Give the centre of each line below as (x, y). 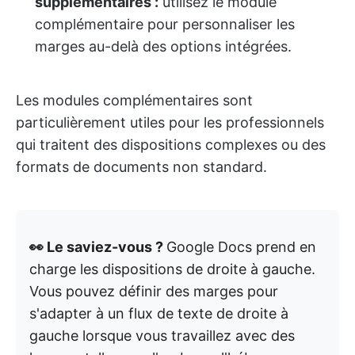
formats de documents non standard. (141, 167)
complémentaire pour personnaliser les (165, 25)
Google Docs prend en (241, 247)
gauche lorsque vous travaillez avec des (162, 336)
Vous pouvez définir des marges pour (154, 292)
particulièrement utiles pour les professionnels (170, 123)
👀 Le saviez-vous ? (98, 247)
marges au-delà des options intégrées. (163, 47)
